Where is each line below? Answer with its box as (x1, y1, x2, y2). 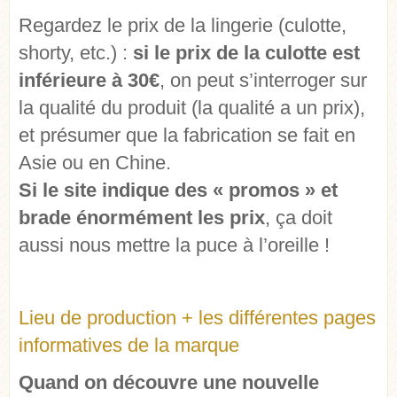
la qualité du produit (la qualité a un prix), (19, 97, 365, 120)
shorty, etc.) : (19, 42, 133, 65)
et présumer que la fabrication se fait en (19, 124, 355, 147)
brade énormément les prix (19, 206, 265, 230)
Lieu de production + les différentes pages (19, 307, 376, 330)
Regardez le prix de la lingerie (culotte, (19, 14, 346, 37)
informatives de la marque (19, 334, 239, 357)
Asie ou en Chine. (19, 152, 171, 175)
